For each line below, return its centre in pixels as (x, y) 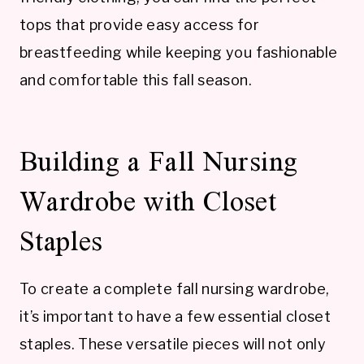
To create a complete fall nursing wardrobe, (175, 288)
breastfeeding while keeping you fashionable (179, 52)
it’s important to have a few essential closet (175, 316)
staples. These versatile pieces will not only (173, 344)
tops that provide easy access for (139, 24)
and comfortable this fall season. (136, 80)
